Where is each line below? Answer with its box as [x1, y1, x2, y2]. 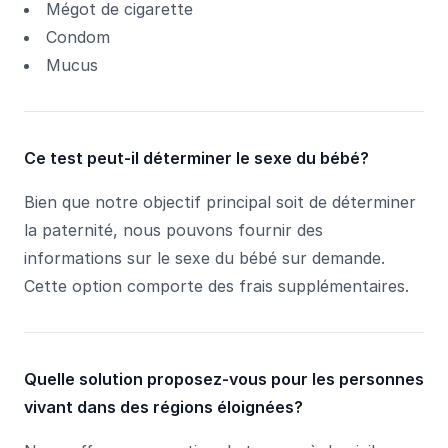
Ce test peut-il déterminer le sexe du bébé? [24, 147, 369, 168]
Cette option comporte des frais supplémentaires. [24, 275, 409, 296]
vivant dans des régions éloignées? [24, 396, 303, 417]
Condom [46, 26, 110, 47]
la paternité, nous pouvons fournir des [24, 219, 323, 240]
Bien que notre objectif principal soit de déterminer [24, 191, 416, 212]
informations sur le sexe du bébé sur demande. [24, 247, 385, 268]
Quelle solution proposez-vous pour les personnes [24, 368, 424, 389]
